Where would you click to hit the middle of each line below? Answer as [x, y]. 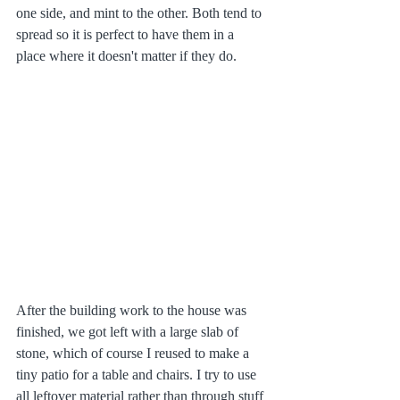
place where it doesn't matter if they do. [128, 56]
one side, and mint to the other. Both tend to [141, 13]
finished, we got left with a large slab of [129, 332]
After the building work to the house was [133, 311]
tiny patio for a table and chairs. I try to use [138, 375]
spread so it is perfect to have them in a [127, 35]
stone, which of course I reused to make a [134, 354]
